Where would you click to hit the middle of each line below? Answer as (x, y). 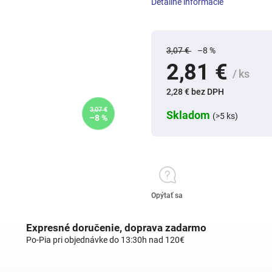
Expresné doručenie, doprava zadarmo (116, 228)
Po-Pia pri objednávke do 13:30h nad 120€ (105, 240)
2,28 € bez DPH (195, 92)
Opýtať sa (167, 195)
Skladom (189, 115)
